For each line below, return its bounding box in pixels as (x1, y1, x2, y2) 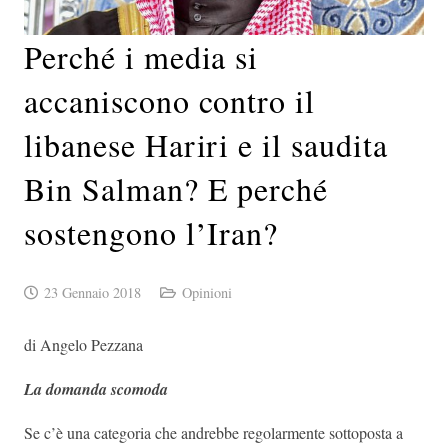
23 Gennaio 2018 (43, 283, 141, 303)
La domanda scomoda (24, 378, 168, 401)
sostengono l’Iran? (24, 211, 279, 255)
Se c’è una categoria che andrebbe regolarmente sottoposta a (24, 422, 403, 444)
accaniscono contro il (24, 79, 316, 123)
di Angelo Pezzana (24, 334, 143, 356)
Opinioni (181, 283, 232, 303)
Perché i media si (24, 35, 259, 79)
